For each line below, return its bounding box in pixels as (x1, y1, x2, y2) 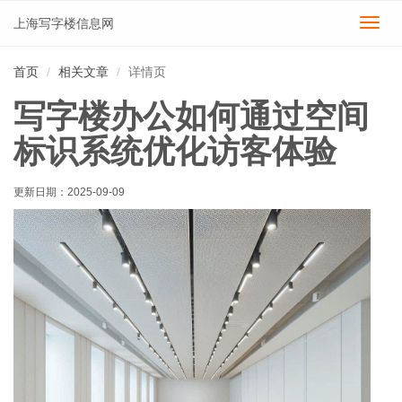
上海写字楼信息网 (13, 16, 114, 31)
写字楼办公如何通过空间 (13, 98, 369, 135)
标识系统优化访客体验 (13, 133, 336, 170)
